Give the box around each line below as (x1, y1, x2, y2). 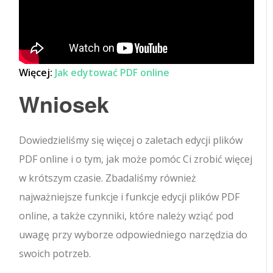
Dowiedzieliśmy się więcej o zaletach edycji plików (19, 133, 243, 147)
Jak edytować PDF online (55, 66, 170, 80)
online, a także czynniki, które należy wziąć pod (19, 209, 234, 223)
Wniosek (19, 88, 110, 120)
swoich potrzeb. (19, 247, 91, 261)
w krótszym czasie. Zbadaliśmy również (19, 171, 197, 185)
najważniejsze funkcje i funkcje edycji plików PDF (19, 190, 240, 204)
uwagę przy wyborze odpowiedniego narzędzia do (19, 228, 248, 242)
